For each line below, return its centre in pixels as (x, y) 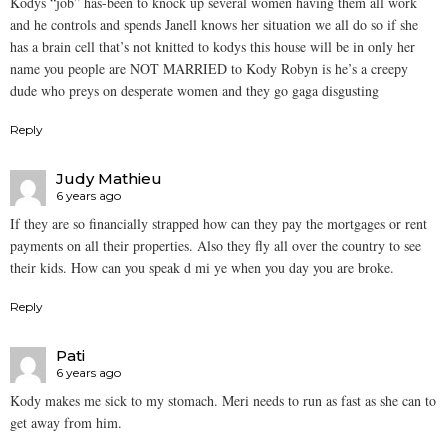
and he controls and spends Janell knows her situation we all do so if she (214, 25)
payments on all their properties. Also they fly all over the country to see (215, 246)
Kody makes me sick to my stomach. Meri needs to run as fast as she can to (223, 401)
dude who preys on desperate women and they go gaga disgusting (194, 91)
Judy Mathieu (109, 178)
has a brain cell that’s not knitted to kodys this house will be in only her (212, 47)
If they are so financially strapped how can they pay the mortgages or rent (218, 224)
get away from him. (66, 423)
